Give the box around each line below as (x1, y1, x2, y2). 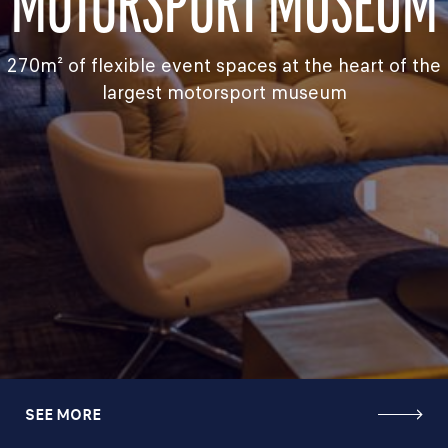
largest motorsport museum (101, 79, 347, 107)
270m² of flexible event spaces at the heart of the (7, 52, 441, 80)
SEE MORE (25, 403, 101, 425)
